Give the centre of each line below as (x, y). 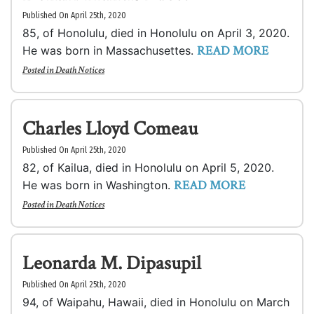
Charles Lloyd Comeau (110, 129)
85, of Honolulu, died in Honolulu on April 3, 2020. (156, 33)
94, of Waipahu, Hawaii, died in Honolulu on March (156, 302)
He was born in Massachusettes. (110, 50)
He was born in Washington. (98, 185)
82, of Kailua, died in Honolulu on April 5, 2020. (148, 168)
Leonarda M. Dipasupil (112, 263)
